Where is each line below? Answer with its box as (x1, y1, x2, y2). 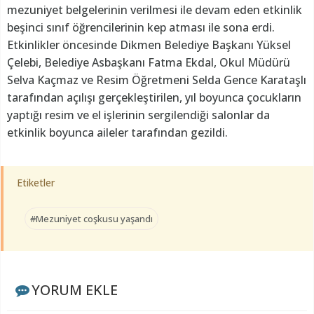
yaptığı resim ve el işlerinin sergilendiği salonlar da (7, 107, 270, 123)
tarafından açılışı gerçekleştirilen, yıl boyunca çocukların (7, 90, 301, 106)
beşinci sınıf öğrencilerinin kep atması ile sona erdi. (7, 20, 275, 36)
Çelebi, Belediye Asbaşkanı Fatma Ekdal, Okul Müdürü (7, 55, 290, 71)
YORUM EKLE (31, 280, 118, 300)
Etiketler (17, 176, 55, 190)
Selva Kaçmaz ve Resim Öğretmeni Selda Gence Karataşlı (7, 72, 306, 88)
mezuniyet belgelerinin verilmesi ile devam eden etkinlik (7, 2, 302, 18)
